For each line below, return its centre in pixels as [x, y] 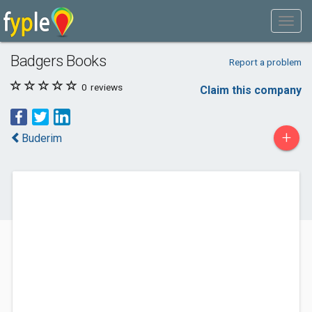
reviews [106, 87]
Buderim [42, 138]
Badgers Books [58, 61]
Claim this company [251, 90]
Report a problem [265, 62]
